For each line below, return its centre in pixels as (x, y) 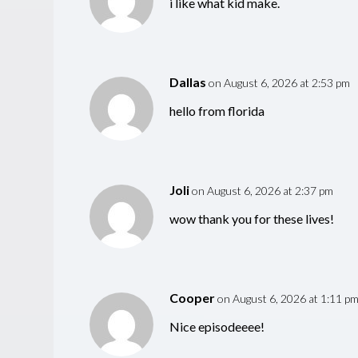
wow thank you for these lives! (251, 219)
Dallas (187, 82)
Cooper (192, 298)
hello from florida (217, 111)
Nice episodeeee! (217, 327)
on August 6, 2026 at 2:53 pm (279, 83)
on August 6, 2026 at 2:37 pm (262, 191)
